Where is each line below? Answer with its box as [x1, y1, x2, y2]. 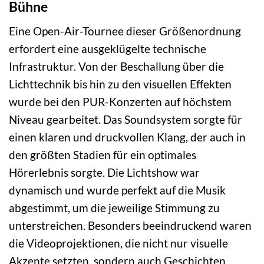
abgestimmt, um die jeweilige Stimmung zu [9, 200, 220, 214]
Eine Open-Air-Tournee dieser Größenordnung [9, 24, 241, 38]
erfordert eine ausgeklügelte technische [9, 41, 206, 55]
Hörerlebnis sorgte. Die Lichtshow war [9, 165, 200, 179]
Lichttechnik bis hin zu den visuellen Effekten [9, 77, 232, 91]
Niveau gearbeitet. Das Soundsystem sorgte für [9, 112, 242, 126]
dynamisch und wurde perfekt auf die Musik [9, 183, 226, 197]
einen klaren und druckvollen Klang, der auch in [9, 130, 246, 144]
